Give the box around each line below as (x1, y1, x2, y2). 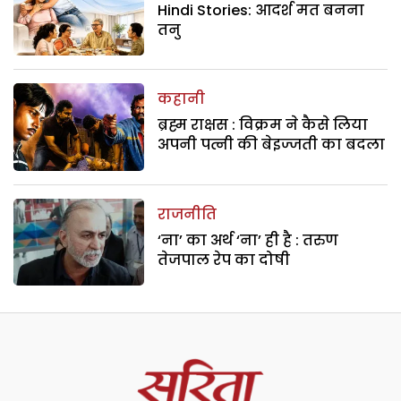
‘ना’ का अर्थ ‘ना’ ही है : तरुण (158, 229, 339, 251)
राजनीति (158, 203, 218, 225)
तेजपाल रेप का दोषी (158, 249, 291, 270)
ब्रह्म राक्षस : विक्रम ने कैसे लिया (158, 115, 369, 136)
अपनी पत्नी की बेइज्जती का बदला (158, 134, 386, 156)
